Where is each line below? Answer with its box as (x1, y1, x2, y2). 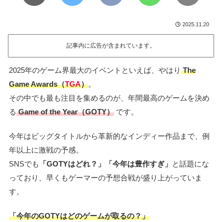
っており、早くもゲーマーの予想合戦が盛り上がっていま (9, 173, 202, 182)
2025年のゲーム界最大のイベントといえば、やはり (9, 65, 181, 74)
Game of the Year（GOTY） (16, 107, 114, 116)
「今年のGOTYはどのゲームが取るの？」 (9, 211, 149, 220)
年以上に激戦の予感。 (9, 145, 83, 154)
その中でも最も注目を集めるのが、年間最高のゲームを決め (9, 93, 210, 102)
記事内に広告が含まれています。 (66, 42, 156, 49)
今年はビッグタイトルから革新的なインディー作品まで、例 (9, 131, 210, 140)
